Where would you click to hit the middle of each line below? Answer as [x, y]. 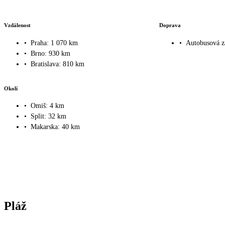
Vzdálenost [17, 25]
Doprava [170, 25]
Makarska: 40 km [55, 127]
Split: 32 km [48, 117]
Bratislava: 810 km [58, 64]
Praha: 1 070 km [54, 43]
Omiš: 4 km [47, 106]
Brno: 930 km [50, 53]
